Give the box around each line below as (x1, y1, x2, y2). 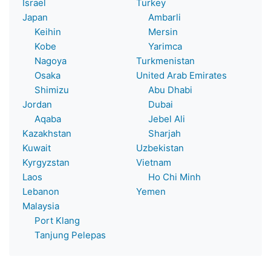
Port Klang (22, 214, 80, 226)
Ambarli (136, 11, 181, 23)
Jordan (22, 98, 52, 110)
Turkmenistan (136, 54, 195, 67)
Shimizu (22, 83, 69, 96)
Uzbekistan (136, 142, 184, 154)
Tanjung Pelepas (22, 229, 106, 241)
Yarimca (136, 40, 182, 52)
